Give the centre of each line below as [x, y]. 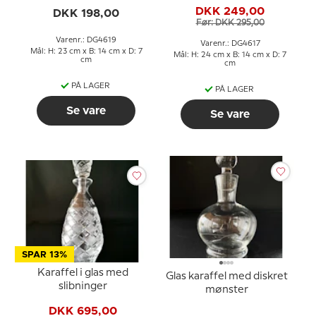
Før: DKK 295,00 [230, 23]
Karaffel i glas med [83, 273]
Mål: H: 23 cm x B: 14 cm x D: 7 [86, 51]
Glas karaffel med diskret [226, 276]
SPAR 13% [44, 255]
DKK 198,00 [86, 13]
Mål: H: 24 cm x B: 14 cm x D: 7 [230, 55]
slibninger [83, 286]
